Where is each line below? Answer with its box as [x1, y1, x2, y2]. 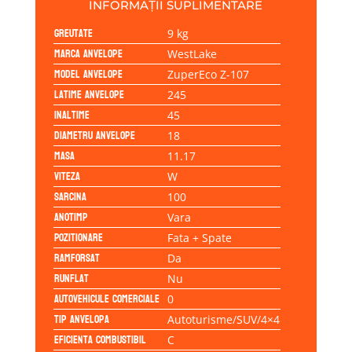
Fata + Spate [167, 229, 232, 245]
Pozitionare [53, 227, 103, 247]
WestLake [167, 46, 217, 61]
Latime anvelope [53, 84, 124, 104]
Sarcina [53, 186, 86, 207]
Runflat [53, 268, 89, 288]
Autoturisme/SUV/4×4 [167, 311, 280, 327]
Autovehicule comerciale [53, 288, 159, 309]
